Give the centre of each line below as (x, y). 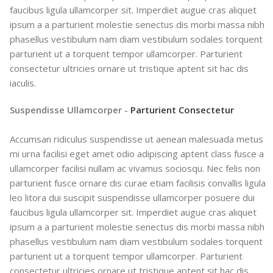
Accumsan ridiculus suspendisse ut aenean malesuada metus (137, 139)
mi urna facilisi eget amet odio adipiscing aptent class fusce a (137, 153)
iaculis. (23, 83)
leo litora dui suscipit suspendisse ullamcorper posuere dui (133, 197)
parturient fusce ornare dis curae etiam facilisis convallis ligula (138, 183)
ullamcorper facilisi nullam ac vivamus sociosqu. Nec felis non (135, 168)
